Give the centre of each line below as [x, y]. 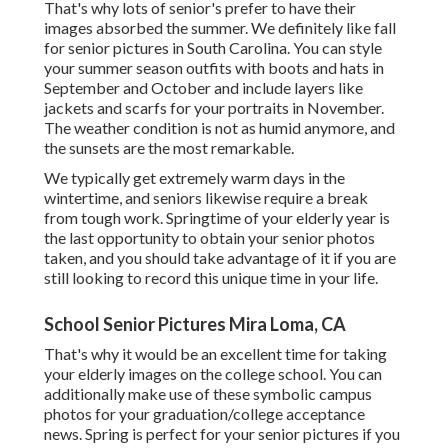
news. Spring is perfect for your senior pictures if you [222, 434]
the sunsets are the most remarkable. [169, 148]
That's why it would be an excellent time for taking [215, 354]
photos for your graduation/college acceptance [204, 414]
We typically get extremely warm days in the [194, 178]
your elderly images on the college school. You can [213, 374]
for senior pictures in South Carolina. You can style [213, 48]
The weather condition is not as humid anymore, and [219, 128]
